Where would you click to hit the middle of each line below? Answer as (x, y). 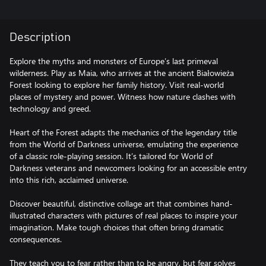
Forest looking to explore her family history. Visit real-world (117, 85)
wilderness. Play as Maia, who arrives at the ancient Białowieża (122, 73)
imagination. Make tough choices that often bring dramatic (116, 227)
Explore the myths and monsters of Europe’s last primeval (114, 61)
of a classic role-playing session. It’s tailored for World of (111, 156)
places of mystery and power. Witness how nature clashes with (123, 96)
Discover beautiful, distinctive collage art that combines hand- (121, 203)
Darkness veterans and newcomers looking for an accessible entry (128, 168)
